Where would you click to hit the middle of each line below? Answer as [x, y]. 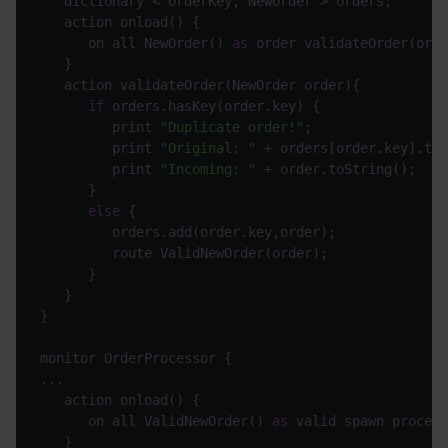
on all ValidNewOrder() [156, 421]
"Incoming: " [208, 169]
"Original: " [208, 148]
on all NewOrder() [136, 43]
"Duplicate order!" [232, 127]
